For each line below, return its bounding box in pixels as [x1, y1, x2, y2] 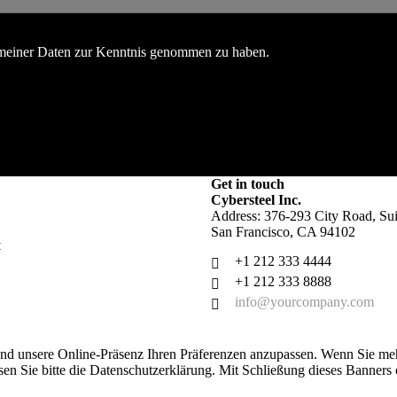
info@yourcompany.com [234, 294, 374, 309]
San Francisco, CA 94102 [210, 224, 355, 239]
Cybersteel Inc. [210, 192, 301, 207]
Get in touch [210, 176, 284, 191]
